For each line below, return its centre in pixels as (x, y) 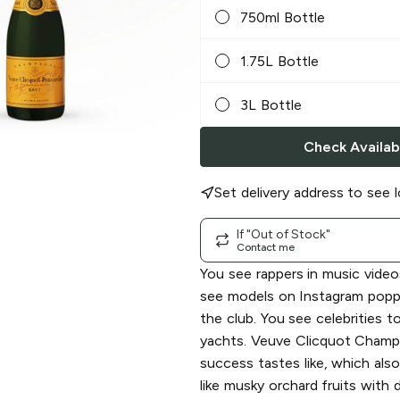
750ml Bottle (283, 17)
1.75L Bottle (279, 61)
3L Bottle (271, 104)
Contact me (266, 247)
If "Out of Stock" (283, 234)
